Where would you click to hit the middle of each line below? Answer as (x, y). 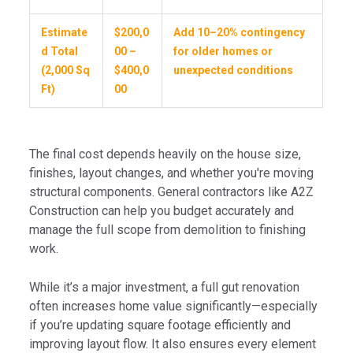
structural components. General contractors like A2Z (172, 191)
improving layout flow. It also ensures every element (173, 344)
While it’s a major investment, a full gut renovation (165, 287)
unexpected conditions (234, 71)
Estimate (65, 33)
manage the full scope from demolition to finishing (168, 229)
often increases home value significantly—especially (174, 306)
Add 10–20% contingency (240, 33)
